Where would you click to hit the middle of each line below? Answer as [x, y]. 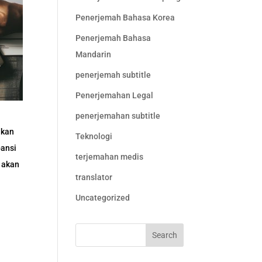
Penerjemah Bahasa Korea [125, 18]
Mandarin [93, 54]
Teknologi [94, 136]
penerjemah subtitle [113, 75]
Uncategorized [102, 198]
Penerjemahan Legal [114, 95]
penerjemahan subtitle [118, 116]
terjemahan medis [109, 157]
